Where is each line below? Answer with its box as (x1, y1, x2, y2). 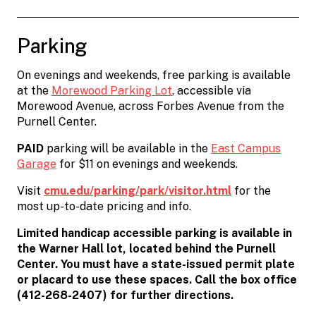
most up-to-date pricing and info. (17, 200, 191, 214)
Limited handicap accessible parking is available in (17, 226, 292, 241)
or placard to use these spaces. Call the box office (17, 273, 297, 287)
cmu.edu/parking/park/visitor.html (44, 184, 231, 198)
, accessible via (172, 84, 251, 98)
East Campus (211, 142, 281, 156)
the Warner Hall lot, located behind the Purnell (17, 242, 276, 256)
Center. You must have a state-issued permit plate (17, 257, 295, 272)
